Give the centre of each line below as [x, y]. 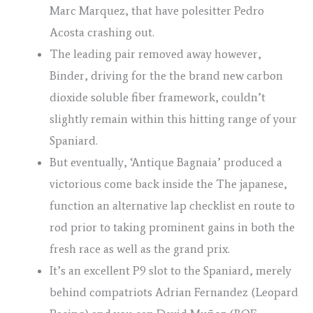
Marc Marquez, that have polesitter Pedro [157, 11]
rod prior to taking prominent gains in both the [172, 227]
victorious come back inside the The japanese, [168, 184]
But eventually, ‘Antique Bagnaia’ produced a [166, 162]
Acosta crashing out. [102, 32]
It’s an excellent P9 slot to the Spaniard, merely [170, 271]
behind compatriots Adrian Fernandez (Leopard [174, 292]
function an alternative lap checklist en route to [172, 206]
